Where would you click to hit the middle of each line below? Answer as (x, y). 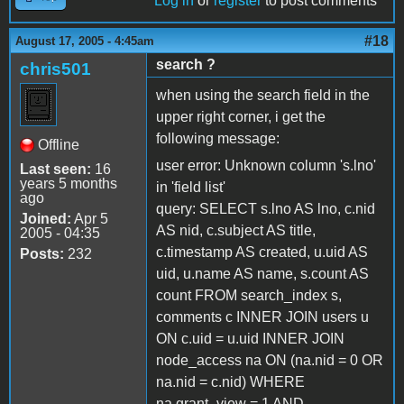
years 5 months (69, 183)
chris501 (55, 69)
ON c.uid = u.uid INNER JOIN (250, 338)
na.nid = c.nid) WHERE (230, 381)
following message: (218, 138)
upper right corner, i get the (241, 116)
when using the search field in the (263, 95)
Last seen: (55, 169)
